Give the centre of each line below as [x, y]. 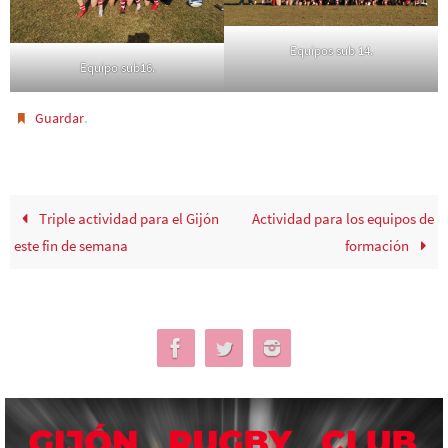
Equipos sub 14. [331, 50]
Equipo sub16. [117, 68]
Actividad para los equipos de [342, 219]
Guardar [60, 118]
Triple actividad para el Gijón [127, 219]
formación [379, 246]
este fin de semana [71, 246]
